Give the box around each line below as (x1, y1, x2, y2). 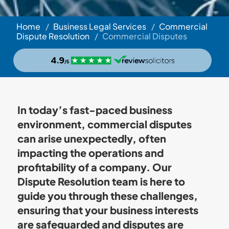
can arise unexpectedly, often (17, 132, 166, 145)
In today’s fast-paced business (17, 103, 172, 116)
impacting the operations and (17, 146, 164, 159)
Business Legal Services (53, 21, 146, 32)
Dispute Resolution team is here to (17, 175, 185, 188)
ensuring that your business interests (17, 203, 198, 216)
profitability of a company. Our (17, 161, 172, 173)
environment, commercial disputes (17, 118, 192, 130)
